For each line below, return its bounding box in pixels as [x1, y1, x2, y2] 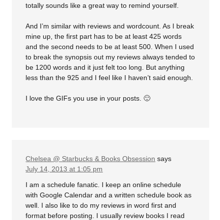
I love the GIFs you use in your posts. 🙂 [26, 94, 151, 103]
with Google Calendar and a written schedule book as [26, 191, 192, 199]
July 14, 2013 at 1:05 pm [26, 165, 103, 173]
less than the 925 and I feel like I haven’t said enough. [26, 74, 193, 82]
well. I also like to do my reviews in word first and [26, 201, 177, 209]
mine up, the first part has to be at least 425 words [26, 32, 182, 41]
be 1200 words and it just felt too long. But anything [26, 63, 185, 72]
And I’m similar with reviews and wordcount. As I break [26, 22, 194, 30]
